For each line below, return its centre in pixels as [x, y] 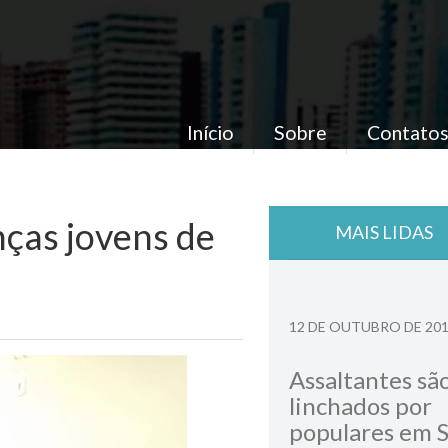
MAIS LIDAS [384, 232]
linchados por [360, 405]
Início [210, 132]
